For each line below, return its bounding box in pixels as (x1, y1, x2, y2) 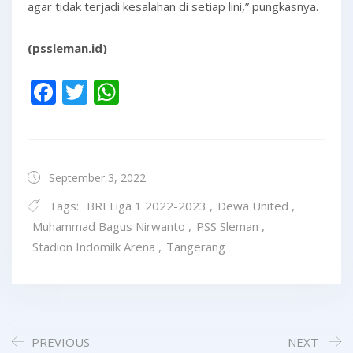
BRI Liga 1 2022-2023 (87, 198, 206, 214)
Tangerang (166, 239, 225, 255)
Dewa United (217, 198, 288, 214)
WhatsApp (119, 75, 240, 109)
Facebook (56, 75, 167, 109)
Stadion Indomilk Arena (32, 239, 155, 255)
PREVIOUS (32, 334, 90, 350)
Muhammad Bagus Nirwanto (32, 218, 185, 234)
